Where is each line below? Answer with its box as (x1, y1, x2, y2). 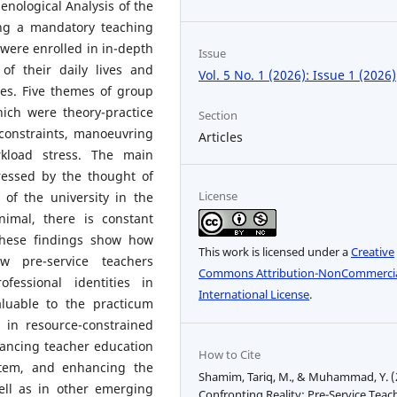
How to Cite (198, 346, 261, 363)
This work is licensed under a (198, 244, 352, 261)
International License (198, 286, 310, 303)
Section (198, 107, 238, 124)
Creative (351, 244, 395, 261)
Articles (198, 128, 244, 146)
